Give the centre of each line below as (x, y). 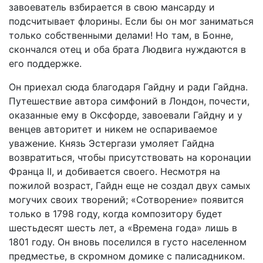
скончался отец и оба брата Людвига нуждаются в (127, 49)
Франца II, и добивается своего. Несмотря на (114, 171)
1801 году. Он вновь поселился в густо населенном (128, 242)
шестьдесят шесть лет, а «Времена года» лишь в (123, 228)
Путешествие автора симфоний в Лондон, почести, (129, 101)
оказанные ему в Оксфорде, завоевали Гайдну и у (126, 115)
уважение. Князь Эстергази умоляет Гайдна (112, 143)
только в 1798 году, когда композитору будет (116, 214)
